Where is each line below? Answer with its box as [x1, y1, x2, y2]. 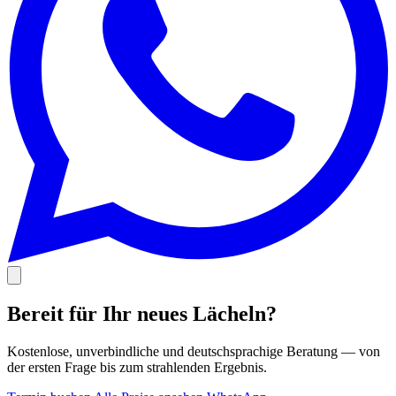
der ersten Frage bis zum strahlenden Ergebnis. [7, 359, 267, 375]
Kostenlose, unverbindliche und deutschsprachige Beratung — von [7, 343, 380, 359]
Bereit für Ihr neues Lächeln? [7, 301, 277, 325]
